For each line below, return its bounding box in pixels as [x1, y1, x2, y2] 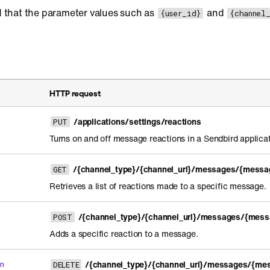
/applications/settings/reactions [73, 115, 201, 128]
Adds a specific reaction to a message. [49, 227, 198, 240]
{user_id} [160, 8, 201, 19]
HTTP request [49, 87, 101, 98]
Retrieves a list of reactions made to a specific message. [49, 180, 266, 192]
